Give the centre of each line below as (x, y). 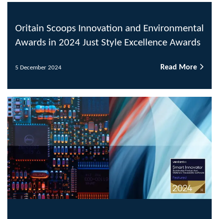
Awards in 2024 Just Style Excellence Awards (108, 43)
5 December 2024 (38, 67)
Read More (180, 68)
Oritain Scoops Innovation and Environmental (109, 29)
